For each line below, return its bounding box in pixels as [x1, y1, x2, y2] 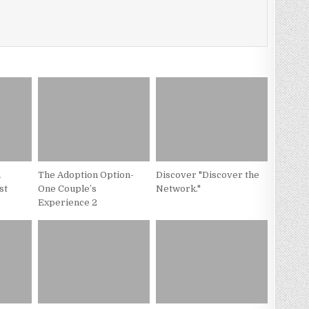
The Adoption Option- [37, 169, 134, 180]
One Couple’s [37, 183, 97, 194]
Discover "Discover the [155, 169, 259, 180]
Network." [155, 183, 201, 194]
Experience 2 [37, 197, 97, 208]
